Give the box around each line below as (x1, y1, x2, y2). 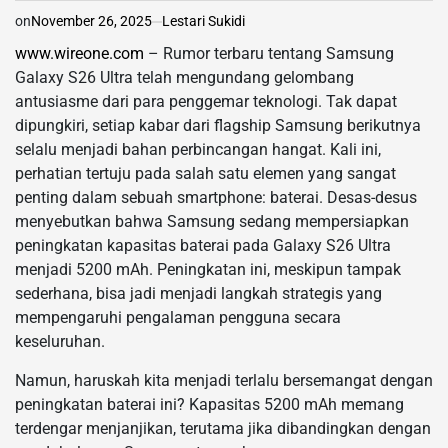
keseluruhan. (15, 332, 105, 351)
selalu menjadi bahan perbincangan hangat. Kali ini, (15, 140, 381, 159)
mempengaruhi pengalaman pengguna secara (15, 308, 341, 327)
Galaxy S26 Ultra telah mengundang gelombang (15, 68, 354, 87)
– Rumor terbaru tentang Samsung (144, 44, 394, 63)
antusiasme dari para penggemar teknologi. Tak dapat (15, 92, 397, 111)
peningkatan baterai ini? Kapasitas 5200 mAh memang (15, 395, 404, 414)
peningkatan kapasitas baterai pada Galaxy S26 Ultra (15, 236, 391, 255)
